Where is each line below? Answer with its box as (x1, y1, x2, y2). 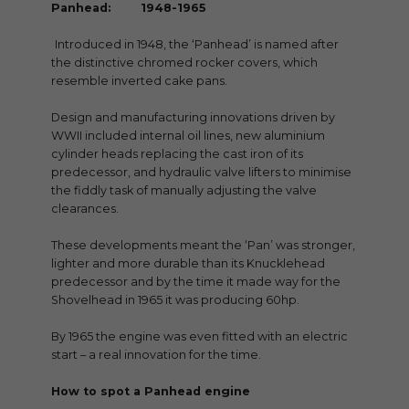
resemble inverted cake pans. (51, 74, 227, 89)
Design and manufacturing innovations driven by (51, 110, 335, 125)
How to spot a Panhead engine (51, 384, 250, 399)
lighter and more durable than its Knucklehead (51, 257, 325, 271)
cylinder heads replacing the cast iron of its (51, 147, 303, 162)
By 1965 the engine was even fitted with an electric (51, 330, 348, 344)
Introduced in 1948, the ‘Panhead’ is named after (55, 37, 339, 52)
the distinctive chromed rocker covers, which (51, 56, 318, 70)
